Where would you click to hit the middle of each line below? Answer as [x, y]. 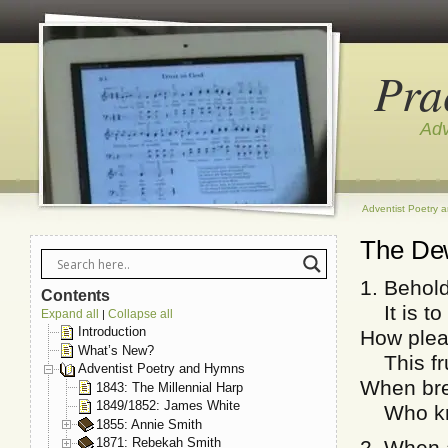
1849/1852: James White [168, 406]
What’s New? [116, 350]
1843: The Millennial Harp [169, 387]
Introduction [112, 331]
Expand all [70, 314]
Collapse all [140, 314]
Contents [76, 295]
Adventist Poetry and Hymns [161, 369]
